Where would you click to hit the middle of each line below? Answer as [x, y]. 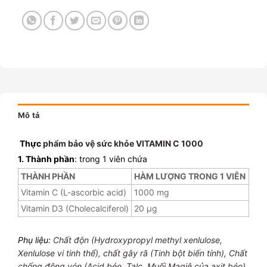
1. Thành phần [46, 159]
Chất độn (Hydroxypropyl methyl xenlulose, [138, 240]
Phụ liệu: [35, 240]
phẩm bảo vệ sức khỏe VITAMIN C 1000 [123, 143]
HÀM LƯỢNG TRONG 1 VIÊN [190, 176]
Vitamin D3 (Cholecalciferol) [75, 208]
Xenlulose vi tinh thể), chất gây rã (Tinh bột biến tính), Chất [133, 253]
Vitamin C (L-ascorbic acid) [74, 192]
